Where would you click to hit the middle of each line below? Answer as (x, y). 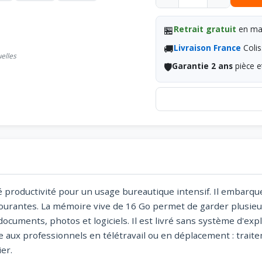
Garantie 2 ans (203, 66)
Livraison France (208, 47)
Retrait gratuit (205, 29)
